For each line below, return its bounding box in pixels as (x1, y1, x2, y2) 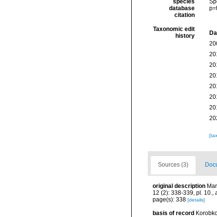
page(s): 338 (153, 196, 187, 203)
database (169, 5, 195, 12)
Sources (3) (158, 161, 188, 168)
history (175, 32, 195, 39)
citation (174, 12, 195, 18)
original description (153, 183, 205, 189)
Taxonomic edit (153, 26, 195, 32)
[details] (187, 197, 205, 202)
